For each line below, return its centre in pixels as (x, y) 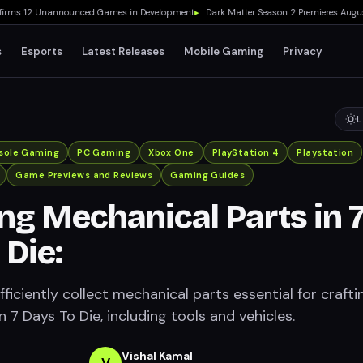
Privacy (303, 51)
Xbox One (171, 152)
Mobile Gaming (224, 51)
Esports (42, 51)
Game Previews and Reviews (84, 175)
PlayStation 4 (246, 152)
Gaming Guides (208, 175)
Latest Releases (124, 51)
